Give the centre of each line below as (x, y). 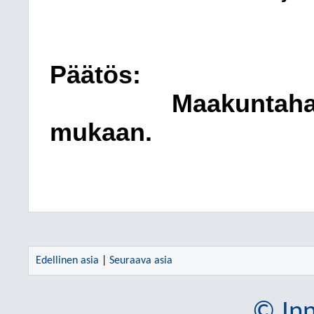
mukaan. (101, 132)
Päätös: (95, 75)
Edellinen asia (67, 261)
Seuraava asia (141, 261)
